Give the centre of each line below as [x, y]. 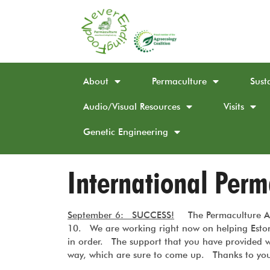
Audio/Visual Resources [132, 107]
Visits [234, 107]
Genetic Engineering [126, 132]
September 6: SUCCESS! [121, 215]
